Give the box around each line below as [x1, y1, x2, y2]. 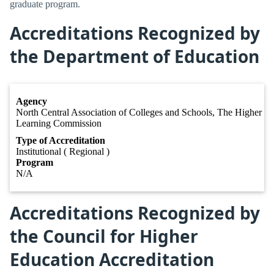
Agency [16, 95, 47, 106]
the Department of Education [10, 44, 259, 68]
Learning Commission [16, 117, 102, 128]
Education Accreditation [10, 247, 214, 271]
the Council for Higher [10, 224, 198, 248]
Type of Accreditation [16, 135, 105, 146]
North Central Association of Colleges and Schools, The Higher [16, 106, 262, 117]
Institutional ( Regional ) [16, 146, 109, 157]
